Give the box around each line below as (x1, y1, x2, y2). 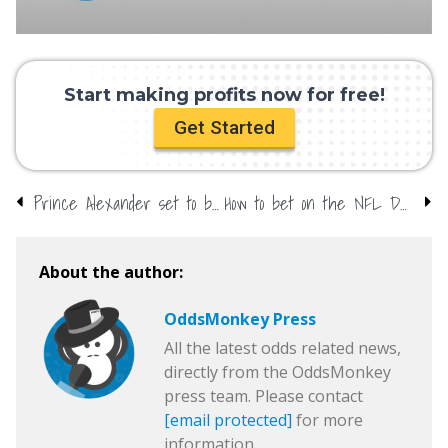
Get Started (173, 116, 275, 140)
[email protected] (164, 408, 292, 431)
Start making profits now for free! (63, 84, 385, 107)
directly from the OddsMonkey (164, 360, 391, 383)
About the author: (39, 261, 183, 284)
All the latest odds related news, (164, 336, 401, 359)
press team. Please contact (164, 384, 363, 407)
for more (292, 408, 363, 431)
